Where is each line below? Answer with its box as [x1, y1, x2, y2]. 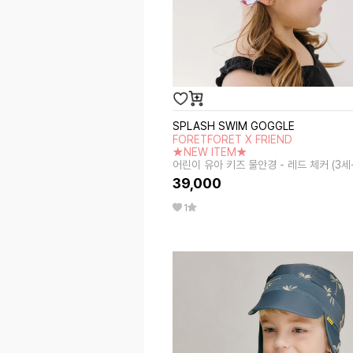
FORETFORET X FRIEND [173, 133, 293, 146]
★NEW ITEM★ [173, 146, 248, 158]
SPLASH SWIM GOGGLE [173, 120, 295, 132]
